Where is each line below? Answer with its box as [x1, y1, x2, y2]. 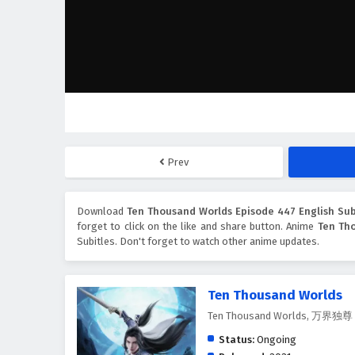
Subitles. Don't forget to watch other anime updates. [77, 235, 319, 248]
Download [77, 205, 128, 218]
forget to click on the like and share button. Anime [77, 220, 318, 233]
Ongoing [254, 334, 296, 346]
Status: [219, 334, 254, 346]
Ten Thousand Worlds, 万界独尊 [208, 310, 353, 323]
